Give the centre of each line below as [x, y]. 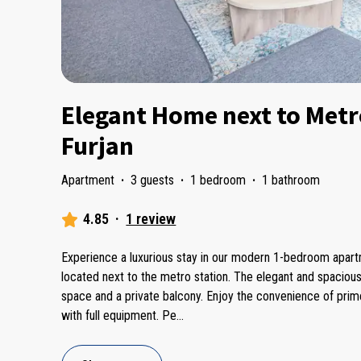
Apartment [88, 180]
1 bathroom [291, 180]
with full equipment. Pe [119, 316]
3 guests [152, 180]
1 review [151, 219]
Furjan [98, 146]
